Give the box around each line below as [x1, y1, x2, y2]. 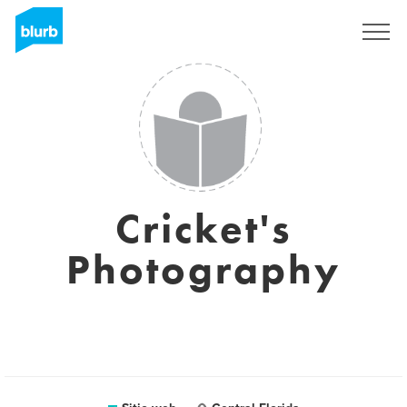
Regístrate [273, 25, 325, 39]
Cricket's [114, 203, 293, 255]
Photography [66, 243, 341, 296]
